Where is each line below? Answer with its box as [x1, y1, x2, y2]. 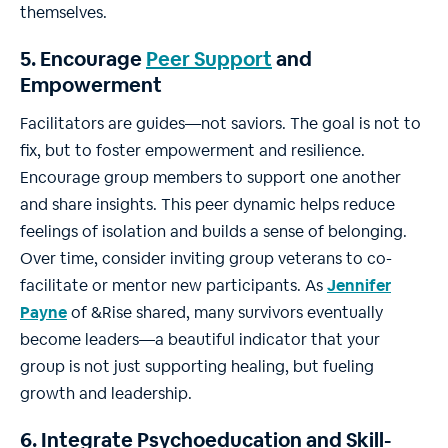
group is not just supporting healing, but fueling [20, 356, 374, 378]
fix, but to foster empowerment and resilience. [20, 140, 365, 162]
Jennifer [327, 275, 391, 297]
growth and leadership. [20, 383, 192, 405]
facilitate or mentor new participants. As [20, 275, 327, 297]
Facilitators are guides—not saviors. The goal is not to [20, 113, 421, 135]
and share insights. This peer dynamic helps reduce [20, 194, 395, 216]
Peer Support [146, 46, 272, 73]
